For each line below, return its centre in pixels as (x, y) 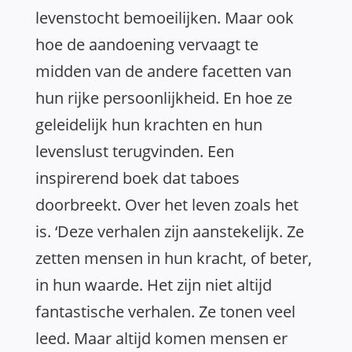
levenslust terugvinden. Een (135, 151)
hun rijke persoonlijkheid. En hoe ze (164, 98)
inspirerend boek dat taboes (137, 178)
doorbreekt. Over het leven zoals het (167, 205)
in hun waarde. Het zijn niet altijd (154, 285)
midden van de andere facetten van (163, 71)
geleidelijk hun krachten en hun (149, 125)
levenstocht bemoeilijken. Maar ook (165, 18)
